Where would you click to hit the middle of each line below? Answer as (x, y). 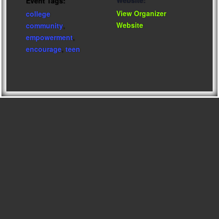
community (44, 25)
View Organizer (141, 13)
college (38, 13)
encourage (44, 49)
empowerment (49, 37)
